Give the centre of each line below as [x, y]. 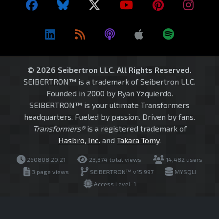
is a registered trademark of [136, 128]
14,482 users [183, 159]
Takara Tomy [138, 140]
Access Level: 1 [114, 184]
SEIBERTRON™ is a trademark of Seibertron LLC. [109, 81]
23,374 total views [114, 159]
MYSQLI [184, 171]
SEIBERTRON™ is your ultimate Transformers [109, 105]
